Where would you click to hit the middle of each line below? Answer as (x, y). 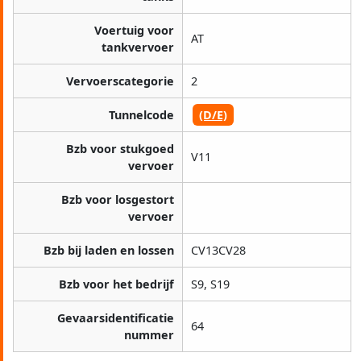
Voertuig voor (134, 31)
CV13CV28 (218, 251)
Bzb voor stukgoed (120, 149)
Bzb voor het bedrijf (116, 284)
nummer (149, 335)
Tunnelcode (141, 115)
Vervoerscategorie (120, 81)
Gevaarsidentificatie (116, 318)
